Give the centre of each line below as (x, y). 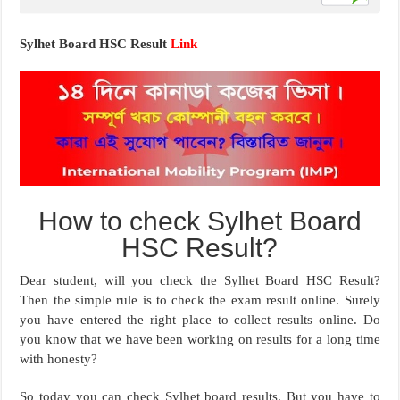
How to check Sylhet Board (200, 221)
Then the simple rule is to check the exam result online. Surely (200, 300)
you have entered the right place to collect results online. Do (200, 320)
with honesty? (59, 359)
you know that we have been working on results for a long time (200, 340)
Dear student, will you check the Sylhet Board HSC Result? (200, 281)
